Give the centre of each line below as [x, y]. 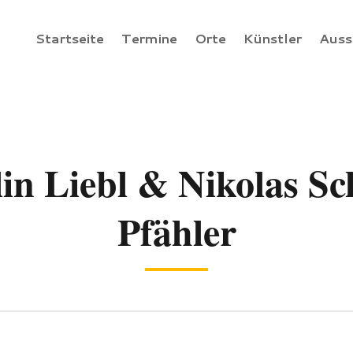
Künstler [273, 38]
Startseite [70, 38]
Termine [149, 38]
